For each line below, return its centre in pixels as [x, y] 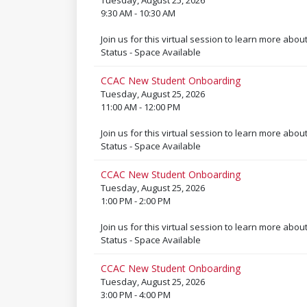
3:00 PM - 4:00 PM [135, 295]
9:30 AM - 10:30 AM [138, 13]
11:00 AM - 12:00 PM [140, 107]
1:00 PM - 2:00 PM [135, 201]
